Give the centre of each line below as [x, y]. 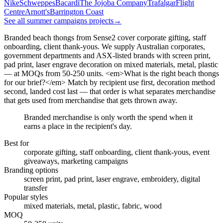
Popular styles [26, 197]
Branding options [31, 170]
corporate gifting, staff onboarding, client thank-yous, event [117, 152]
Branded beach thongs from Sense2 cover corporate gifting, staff [105, 37]
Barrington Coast [77, 11]
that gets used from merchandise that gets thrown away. [91, 100]
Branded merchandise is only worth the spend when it [108, 117]
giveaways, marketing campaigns [76, 161]
